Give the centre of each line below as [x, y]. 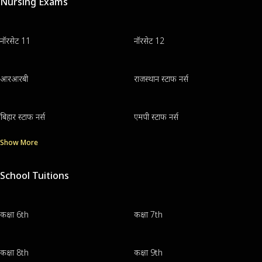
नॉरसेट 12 [149, 41]
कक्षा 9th [148, 253]
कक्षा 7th [148, 215]
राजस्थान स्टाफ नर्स [161, 79]
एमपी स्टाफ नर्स [156, 117]
